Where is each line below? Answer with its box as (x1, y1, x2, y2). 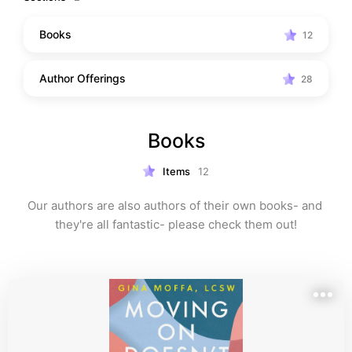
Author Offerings (39, 71, 126, 85)
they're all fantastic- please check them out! (55, 217, 297, 232)
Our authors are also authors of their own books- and (27, 198, 322, 213)
